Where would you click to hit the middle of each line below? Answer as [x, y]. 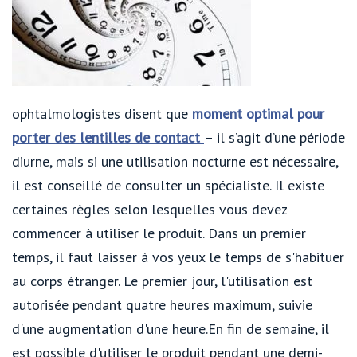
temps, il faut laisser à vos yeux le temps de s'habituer [178, 257]
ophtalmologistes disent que [102, 113]
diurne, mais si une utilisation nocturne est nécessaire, [175, 161]
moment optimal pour [258, 113]
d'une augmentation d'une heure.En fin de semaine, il [171, 328]
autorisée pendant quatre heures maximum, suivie [162, 304]
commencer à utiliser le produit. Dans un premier [159, 233]
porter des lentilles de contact [108, 137]
